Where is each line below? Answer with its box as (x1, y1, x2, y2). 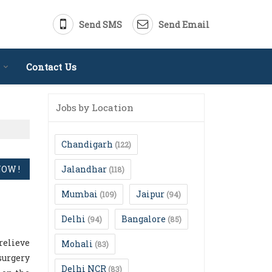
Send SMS (79, 19, 122, 30)
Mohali (61, 238, 93, 250)
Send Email (158, 19, 209, 30)
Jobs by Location (56, 101, 134, 114)
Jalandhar (61, 163, 107, 175)
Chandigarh (61, 138, 113, 150)
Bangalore (121, 213, 166, 225)
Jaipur (136, 188, 165, 200)
